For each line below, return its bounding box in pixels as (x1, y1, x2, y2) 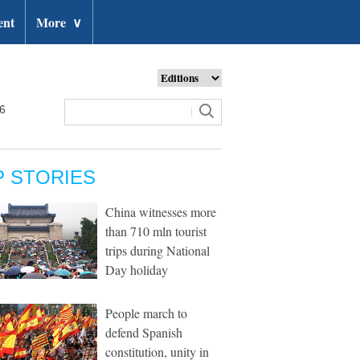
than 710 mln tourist (105, 223, 207, 239)
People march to (105, 305, 187, 321)
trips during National (105, 242, 210, 259)
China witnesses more (105, 203, 216, 220)
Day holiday (105, 261, 168, 278)
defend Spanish (105, 324, 182, 341)
